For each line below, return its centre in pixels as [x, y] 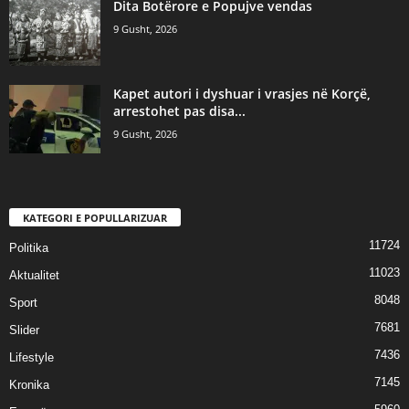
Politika [29, 248]
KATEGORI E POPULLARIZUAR [95, 218]
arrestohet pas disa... [179, 110]
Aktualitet [34, 276]
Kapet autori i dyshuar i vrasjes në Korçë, [242, 93]
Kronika [29, 385]
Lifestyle [31, 358]
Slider [24, 330]
